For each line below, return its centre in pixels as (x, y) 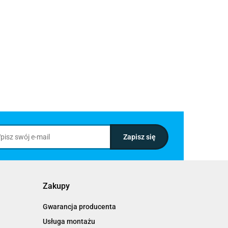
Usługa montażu (69, 221)
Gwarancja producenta (79, 207)
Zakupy (56, 186)
